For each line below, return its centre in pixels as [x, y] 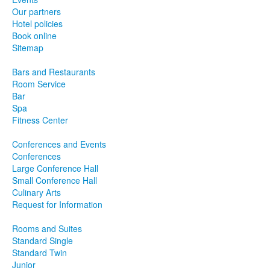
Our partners [36, 11]
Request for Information [57, 204]
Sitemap [28, 47]
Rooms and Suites [47, 228]
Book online [34, 35]
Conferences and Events [59, 144]
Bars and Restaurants [54, 71]
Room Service [39, 83]
